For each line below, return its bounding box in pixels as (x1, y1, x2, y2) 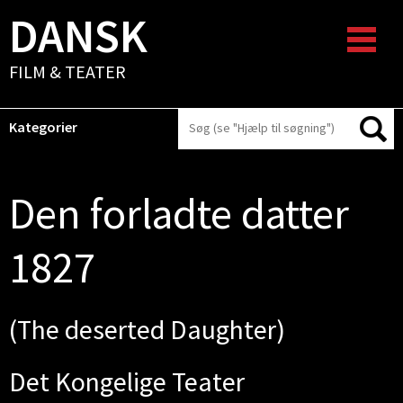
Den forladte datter (9, 186, 349, 240)
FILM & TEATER (9, 60, 126, 83)
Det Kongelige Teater (9, 364, 245, 399)
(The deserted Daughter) (9, 312, 285, 346)
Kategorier (9, 118, 77, 136)
